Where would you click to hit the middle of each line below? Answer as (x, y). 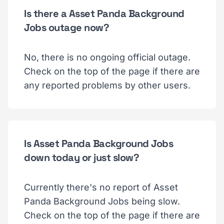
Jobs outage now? (66, 27)
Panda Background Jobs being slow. (102, 201)
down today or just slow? (81, 157)
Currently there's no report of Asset (101, 187)
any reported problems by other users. (107, 85)
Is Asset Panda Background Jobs (98, 143)
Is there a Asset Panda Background (104, 13)
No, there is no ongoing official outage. (107, 57)
